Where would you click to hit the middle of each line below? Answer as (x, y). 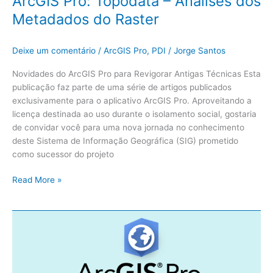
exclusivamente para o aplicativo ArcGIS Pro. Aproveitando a (132, 100)
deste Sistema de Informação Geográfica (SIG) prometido (125, 140)
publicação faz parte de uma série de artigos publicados (122, 87)
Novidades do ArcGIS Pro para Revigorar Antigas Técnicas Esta (136, 73)
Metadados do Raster (86, 19)
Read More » (37, 180)
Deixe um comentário (54, 51)
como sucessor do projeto (63, 154)
